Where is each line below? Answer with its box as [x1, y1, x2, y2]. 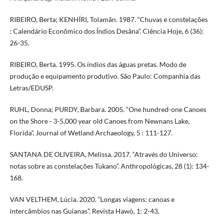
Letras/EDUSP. [9, 83, 53, 92]
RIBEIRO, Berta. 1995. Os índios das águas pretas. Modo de [9, 60, 186, 68]
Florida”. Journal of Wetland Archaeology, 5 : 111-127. [9, 128, 173, 137]
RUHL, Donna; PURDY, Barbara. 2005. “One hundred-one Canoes [9, 105, 206, 113]
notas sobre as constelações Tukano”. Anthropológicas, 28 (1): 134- [9, 161, 209, 170]
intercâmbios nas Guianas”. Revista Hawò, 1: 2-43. [9, 206, 159, 215]
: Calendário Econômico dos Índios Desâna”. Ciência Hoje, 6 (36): [9, 26, 204, 35]
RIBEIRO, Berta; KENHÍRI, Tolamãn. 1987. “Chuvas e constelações [9, 15, 208, 23]
